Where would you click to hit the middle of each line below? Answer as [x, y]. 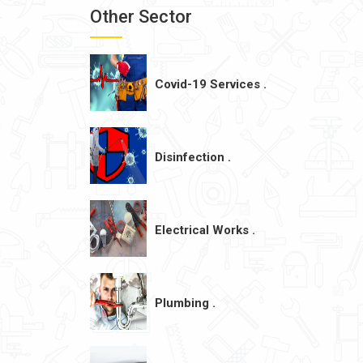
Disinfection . [193, 157]
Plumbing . [185, 303]
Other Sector [141, 17]
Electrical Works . [205, 230]
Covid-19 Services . [211, 84]
